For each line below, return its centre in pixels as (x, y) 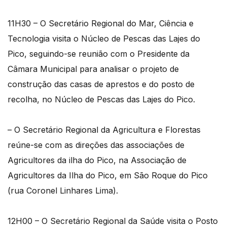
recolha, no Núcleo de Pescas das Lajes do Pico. (101, 99)
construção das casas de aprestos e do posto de (101, 84)
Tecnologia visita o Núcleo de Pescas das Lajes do (104, 38)
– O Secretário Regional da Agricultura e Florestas (104, 129)
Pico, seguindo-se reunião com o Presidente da (99, 53)
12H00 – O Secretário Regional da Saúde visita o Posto (113, 221)
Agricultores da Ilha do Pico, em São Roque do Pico (108, 175)
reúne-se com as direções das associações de (96, 145)
